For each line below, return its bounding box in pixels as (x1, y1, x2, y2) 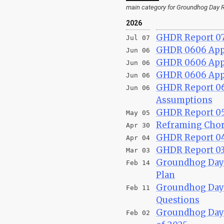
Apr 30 (126, 121, 150, 129)
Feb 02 (126, 208, 150, 216)
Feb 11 (126, 183, 150, 191)
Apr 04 (126, 133, 150, 141)
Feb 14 (126, 158, 150, 166)
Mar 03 (126, 146, 150, 154)
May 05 (126, 108, 150, 116)
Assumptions (156, 94, 212, 105)
